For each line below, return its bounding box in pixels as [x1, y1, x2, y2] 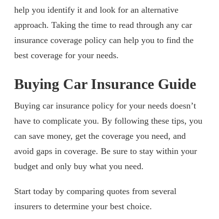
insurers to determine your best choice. [14, 201, 152, 211]
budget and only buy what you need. [14, 161, 144, 171]
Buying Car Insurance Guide [14, 75, 196, 92]
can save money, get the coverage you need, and [14, 131, 186, 141]
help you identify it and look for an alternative [14, 4, 178, 15]
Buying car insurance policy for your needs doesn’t [14, 100, 196, 110]
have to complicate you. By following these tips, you [14, 115, 202, 126]
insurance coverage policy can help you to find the [14, 35, 194, 45]
